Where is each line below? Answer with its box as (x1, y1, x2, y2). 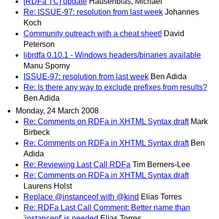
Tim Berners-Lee (132, 160, 190, 169)
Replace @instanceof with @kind (23, 192, 139, 201)
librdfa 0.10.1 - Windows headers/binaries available (23, 51, 201, 60)
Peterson (23, 40, 55, 49)
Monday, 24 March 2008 (16, 106, 99, 115)
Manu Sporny (23, 62, 70, 70)
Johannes (165, 8, 199, 17)
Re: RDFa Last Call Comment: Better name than (23, 203, 190, 212)
